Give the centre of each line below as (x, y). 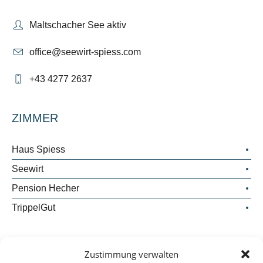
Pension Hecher (46, 188)
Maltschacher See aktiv (78, 25)
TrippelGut (34, 208)
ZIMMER (35, 118)
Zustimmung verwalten (131, 254)
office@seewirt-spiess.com (85, 52)
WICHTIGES (45, 249)
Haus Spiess (39, 150)
